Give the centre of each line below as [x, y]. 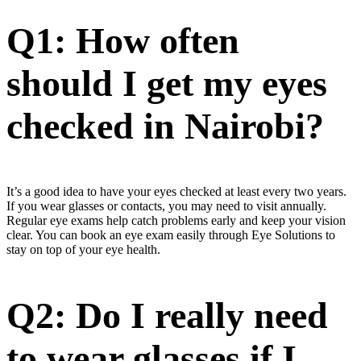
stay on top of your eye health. [83, 249]
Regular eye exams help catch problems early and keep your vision [176, 220]
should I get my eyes [167, 83]
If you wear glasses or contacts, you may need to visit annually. [166, 205]
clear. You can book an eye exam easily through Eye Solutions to [171, 234]
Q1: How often [123, 40]
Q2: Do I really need [167, 315]
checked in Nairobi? [165, 126]
